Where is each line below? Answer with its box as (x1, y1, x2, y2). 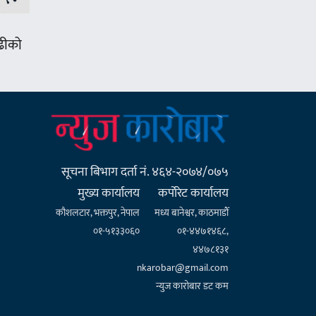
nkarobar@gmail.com (136, 260, 229, 276)
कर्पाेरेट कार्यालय (157, 183, 229, 205)
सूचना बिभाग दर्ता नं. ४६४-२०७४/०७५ (61, 162, 229, 183)
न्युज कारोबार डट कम (155, 278, 229, 295)
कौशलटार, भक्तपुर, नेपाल (56, 205, 140, 221)
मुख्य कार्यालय (78, 183, 140, 205)
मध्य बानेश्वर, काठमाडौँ (154, 205, 229, 221)
